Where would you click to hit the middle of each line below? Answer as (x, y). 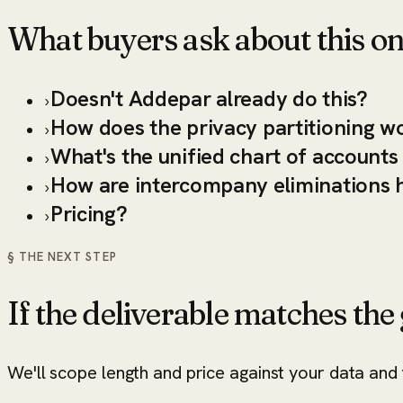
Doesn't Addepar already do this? (209, 99)
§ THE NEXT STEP (62, 257)
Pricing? (89, 214)
